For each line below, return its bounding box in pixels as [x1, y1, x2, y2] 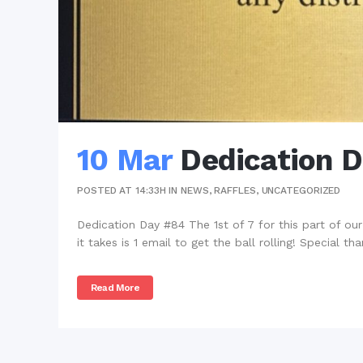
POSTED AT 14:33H [77, 185, 166, 197]
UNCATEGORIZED [261, 185, 341, 197]
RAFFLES [214, 185, 256, 197]
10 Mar [77, 143, 173, 178]
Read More [91, 282, 139, 294]
